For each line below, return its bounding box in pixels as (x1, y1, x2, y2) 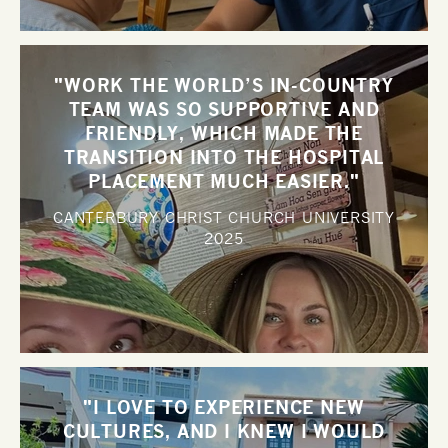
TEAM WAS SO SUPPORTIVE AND (68, 98, 380, 120)
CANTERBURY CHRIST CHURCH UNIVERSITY (53, 208, 395, 226)
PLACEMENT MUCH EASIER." (88, 170, 360, 192)
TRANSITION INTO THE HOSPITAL (63, 146, 385, 168)
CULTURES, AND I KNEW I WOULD (62, 420, 386, 442)
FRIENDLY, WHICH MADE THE (84, 122, 364, 144)
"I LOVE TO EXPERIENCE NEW (83, 396, 365, 418)
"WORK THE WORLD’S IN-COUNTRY (54, 74, 394, 96)
